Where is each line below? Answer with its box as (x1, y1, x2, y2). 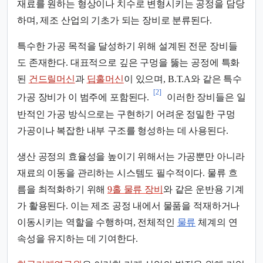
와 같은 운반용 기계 (163, 184, 245, 194)
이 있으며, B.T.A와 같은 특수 (123, 74, 242, 85)
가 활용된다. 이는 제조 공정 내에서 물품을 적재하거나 (17, 200, 240, 211)
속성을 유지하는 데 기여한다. (17, 233, 138, 244)
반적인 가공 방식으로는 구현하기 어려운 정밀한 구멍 (17, 109, 235, 119)
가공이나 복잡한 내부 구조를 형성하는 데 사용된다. (17, 125, 228, 136)
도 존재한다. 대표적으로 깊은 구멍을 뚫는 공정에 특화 (17, 58, 240, 68)
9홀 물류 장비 (107, 184, 163, 194)
